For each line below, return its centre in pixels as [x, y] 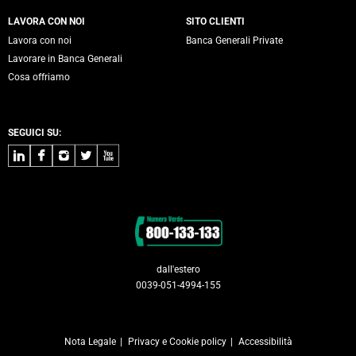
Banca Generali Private [234, 40]
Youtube [119, 153]
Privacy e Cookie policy [177, 341]
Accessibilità [265, 341]
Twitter [93, 153]
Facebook [57, 153]
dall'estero [178, 269]
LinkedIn [31, 153]
